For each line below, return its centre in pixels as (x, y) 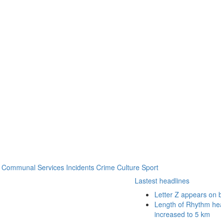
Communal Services (33, 167)
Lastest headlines (162, 181)
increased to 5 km (182, 214)
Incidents (80, 167)
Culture (128, 167)
